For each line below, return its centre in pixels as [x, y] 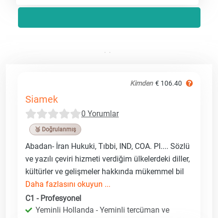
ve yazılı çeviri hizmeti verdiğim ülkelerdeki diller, [108, 159]
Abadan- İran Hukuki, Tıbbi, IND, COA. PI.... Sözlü [108, 146]
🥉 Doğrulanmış [55, 129]
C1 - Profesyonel [53, 198]
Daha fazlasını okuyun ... [68, 184]
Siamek [42, 99]
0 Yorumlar [100, 113]
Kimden [141, 83]
